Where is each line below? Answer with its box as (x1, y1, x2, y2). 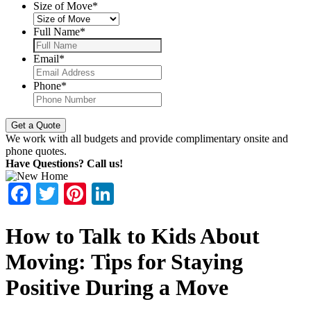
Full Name (33, 26, 80, 38)
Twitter (58, 181, 123, 207)
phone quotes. (6, 145, 67, 158)
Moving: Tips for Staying (6, 249, 243, 274)
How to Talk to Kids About (6, 223, 260, 249)
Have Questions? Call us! (6, 158, 123, 170)
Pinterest (86, 181, 164, 207)
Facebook (31, 181, 117, 207)
